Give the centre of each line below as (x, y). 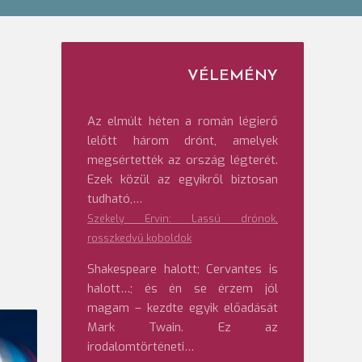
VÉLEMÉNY (233, 76)
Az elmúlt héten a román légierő (183, 121)
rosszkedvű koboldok (139, 238)
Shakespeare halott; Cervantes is (183, 269)
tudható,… (115, 199)
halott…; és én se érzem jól (183, 288)
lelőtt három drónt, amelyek (183, 141)
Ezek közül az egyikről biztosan (183, 179)
